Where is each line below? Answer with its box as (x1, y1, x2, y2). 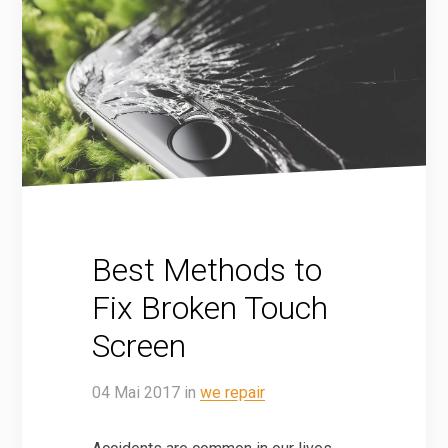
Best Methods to (92, 251, 323, 290)
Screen (92, 327, 187, 366)
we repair (200, 383, 266, 403)
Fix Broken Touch (92, 289, 329, 328)
